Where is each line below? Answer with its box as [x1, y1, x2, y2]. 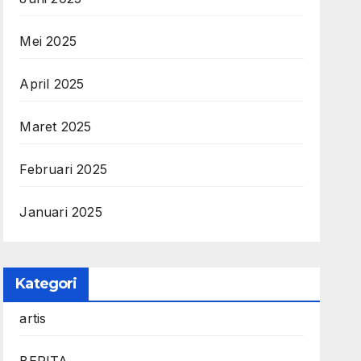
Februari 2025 [19, 161, 107, 177]
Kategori [15, 275, 77, 293]
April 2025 [19, 76, 85, 92]
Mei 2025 [19, 33, 77, 49]
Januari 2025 [19, 204, 102, 220]
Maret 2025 [19, 118, 92, 135]
